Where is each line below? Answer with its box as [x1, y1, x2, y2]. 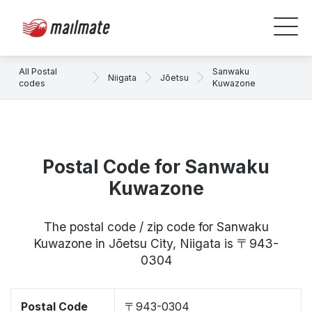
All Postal [19, 66, 57, 77]
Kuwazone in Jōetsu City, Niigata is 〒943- [33, 236, 279, 251]
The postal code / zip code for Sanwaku [43, 219, 269, 234]
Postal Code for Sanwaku [42, 156, 270, 178]
